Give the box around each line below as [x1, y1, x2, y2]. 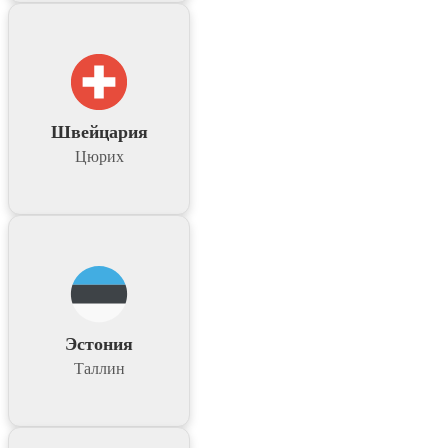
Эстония [65, 334, 133, 355]
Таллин [73, 360, 125, 378]
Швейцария [50, 122, 148, 143]
